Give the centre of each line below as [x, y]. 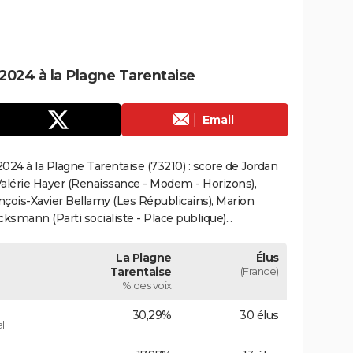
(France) [259, 271]
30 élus [259, 315]
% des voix [147, 285]
